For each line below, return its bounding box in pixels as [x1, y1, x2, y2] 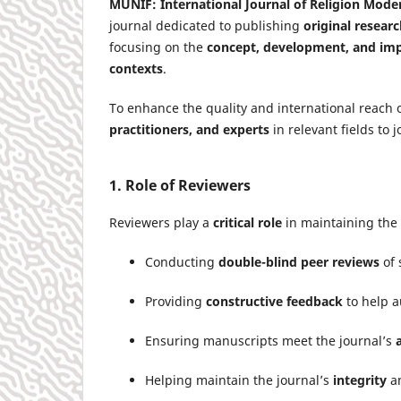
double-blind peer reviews [218, 252, 380, 270]
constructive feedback [206, 292, 343, 310]
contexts [109, 59, 163, 77]
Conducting [145, 252, 218, 270]
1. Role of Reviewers [109, 175, 251, 195]
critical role [213, 213, 282, 231]
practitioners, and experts [109, 120, 269, 138]
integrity [333, 371, 387, 388]
